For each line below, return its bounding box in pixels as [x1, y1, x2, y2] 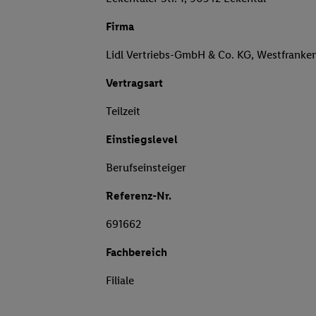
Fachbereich [106, 245, 167, 260]
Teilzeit [106, 104, 140, 119]
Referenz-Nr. [106, 189, 171, 203]
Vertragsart [106, 76, 163, 90]
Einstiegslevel [106, 133, 178, 147]
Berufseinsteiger [106, 161, 186, 175]
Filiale [106, 274, 134, 288]
